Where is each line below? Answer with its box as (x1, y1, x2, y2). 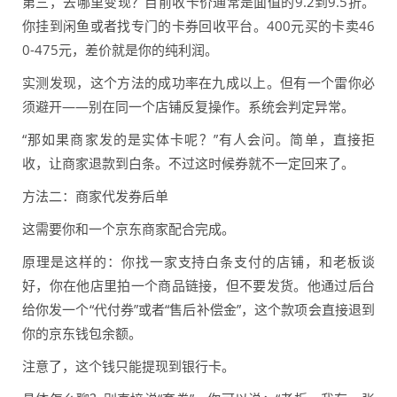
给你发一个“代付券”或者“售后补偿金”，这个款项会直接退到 (22, 300, 375, 319)
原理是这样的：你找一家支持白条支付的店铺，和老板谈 (22, 253, 375, 271)
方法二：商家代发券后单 (22, 187, 168, 206)
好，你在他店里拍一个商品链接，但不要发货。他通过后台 (22, 276, 375, 295)
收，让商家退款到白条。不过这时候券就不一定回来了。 (22, 154, 354, 173)
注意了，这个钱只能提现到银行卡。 (22, 357, 235, 376)
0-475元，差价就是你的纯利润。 (22, 41, 218, 59)
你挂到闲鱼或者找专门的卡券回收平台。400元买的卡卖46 (22, 17, 375, 35)
